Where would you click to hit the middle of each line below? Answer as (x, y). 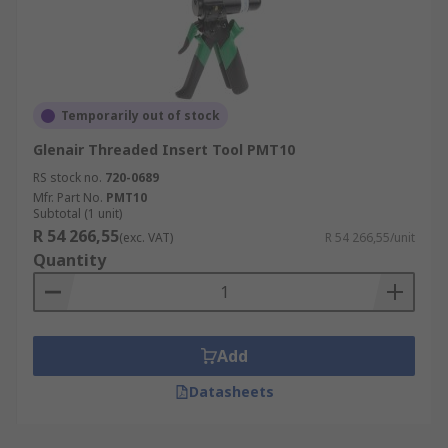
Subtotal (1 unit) (77, 213)
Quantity (69, 260)
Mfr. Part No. (68, 197)
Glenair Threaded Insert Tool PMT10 (164, 149)
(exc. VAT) (146, 237)
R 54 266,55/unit (370, 237)
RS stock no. (67, 177)
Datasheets (231, 391)
